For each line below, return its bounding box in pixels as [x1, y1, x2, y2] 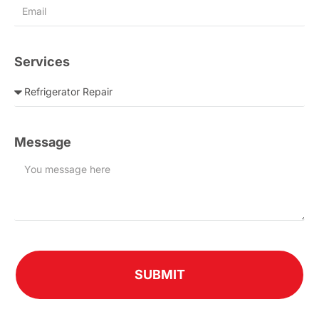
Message [14, 134, 71, 150]
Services [14, 53, 70, 69]
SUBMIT [134, 266, 185, 282]
